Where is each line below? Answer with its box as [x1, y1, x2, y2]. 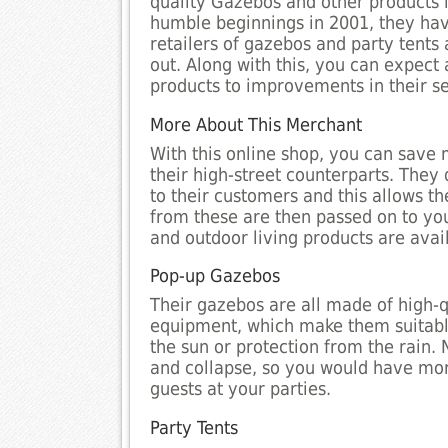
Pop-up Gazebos [149, 265, 280, 287]
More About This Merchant [149, 113, 362, 135]
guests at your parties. [149, 379, 331, 400]
